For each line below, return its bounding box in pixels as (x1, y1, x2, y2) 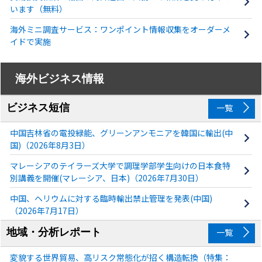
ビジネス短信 (6, 101, 70, 113)
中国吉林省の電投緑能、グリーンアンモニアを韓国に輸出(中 (9, 126, 233, 139)
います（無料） (9, 2, 67, 15)
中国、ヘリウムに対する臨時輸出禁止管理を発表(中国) (9, 192, 212, 204)
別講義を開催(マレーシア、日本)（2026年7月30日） (9, 171, 204, 184)
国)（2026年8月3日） (9, 139, 90, 151)
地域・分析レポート (6, 226, 102, 238)
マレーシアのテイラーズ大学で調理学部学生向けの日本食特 (9, 159, 230, 171)
